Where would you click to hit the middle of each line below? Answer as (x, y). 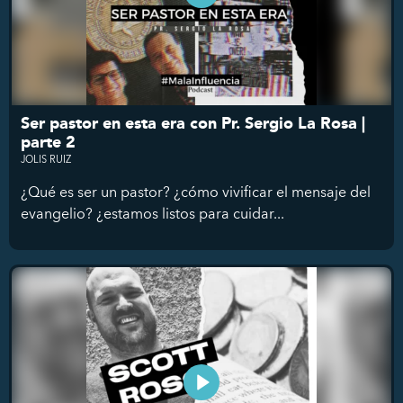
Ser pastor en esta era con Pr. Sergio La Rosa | (193, 124)
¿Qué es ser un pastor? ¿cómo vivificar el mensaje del (196, 192)
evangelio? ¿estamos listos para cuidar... (152, 214)
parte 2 (48, 143)
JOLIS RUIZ (46, 160)
